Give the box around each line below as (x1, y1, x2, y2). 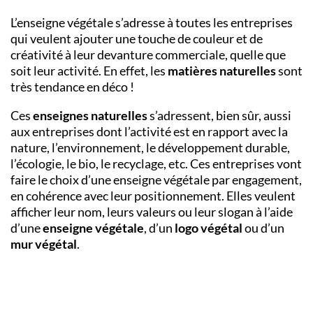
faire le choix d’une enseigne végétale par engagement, (10, 172, 302, 188)
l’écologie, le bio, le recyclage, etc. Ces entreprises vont (10, 156, 302, 172)
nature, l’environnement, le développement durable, (10, 140, 290, 156)
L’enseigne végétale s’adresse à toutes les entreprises (10, 15, 293, 31)
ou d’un (242, 220, 284, 236)
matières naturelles (168, 63, 276, 79)
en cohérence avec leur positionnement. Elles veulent (10, 188, 296, 204)
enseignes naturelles (33, 108, 147, 124)
